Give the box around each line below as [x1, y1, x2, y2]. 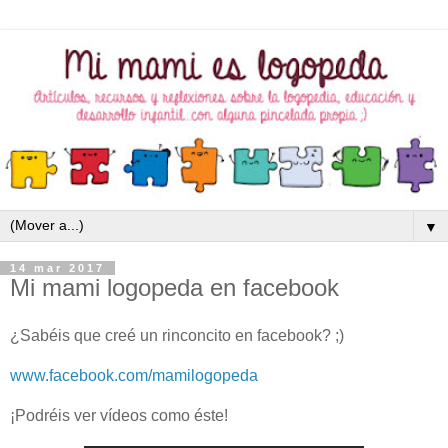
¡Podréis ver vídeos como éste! [10, 406, 228, 424]
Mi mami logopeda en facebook [10, 274, 339, 302]
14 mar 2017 [10, 262, 105, 275]
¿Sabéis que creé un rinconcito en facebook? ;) [10, 326, 344, 344]
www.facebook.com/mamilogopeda [10, 366, 258, 384]
